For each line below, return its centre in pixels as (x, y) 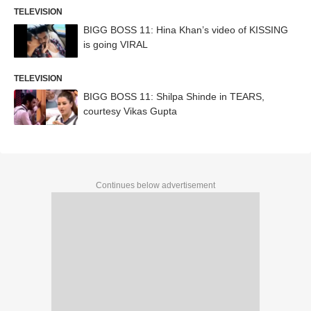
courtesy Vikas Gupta (130, 111)
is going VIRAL (116, 44)
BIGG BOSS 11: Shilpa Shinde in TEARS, (174, 96)
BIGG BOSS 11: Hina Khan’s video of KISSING (186, 30)
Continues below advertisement (155, 185)
